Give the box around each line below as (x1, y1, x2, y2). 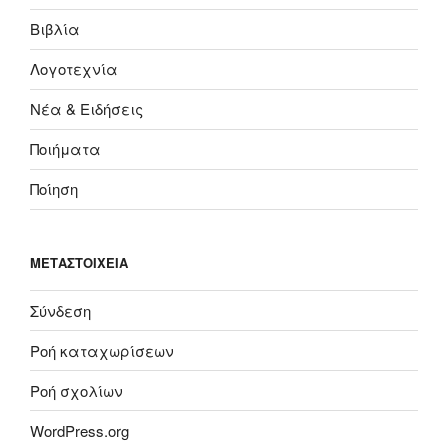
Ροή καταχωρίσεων (30, 339, 174, 361)
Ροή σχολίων (30, 379, 123, 401)
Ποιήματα (30, 138, 101, 160)
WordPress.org (30, 419, 129, 441)
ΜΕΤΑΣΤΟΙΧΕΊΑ (30, 252, 128, 272)
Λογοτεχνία (30, 58, 118, 80)
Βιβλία (30, 18, 80, 40)
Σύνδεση (30, 299, 91, 321)
